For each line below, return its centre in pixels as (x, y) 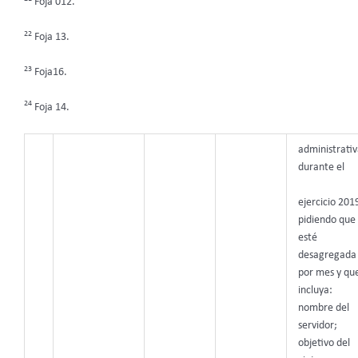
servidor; (317, 326)
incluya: (315, 291)
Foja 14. (51, 107)
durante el (321, 168)
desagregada (327, 256)
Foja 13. (51, 37)
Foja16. (50, 72)
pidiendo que (326, 221)
